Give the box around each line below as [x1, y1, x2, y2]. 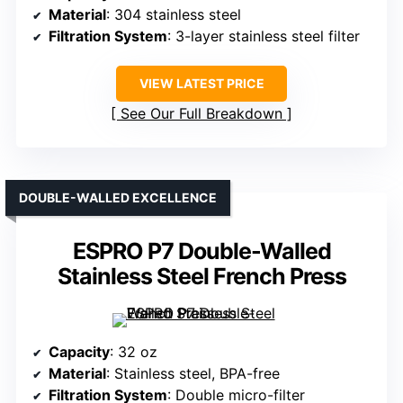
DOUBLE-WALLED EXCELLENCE [19, 190, 217, 206]
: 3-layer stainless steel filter [167, 27, 360, 46]
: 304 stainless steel [106, 5, 241, 24]
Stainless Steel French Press [57, 263, 346, 291]
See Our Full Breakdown [121, 104, 282, 123]
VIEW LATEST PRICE [139, 76, 264, 92]
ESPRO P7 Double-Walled [72, 237, 331, 265]
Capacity [49, 343, 110, 362]
